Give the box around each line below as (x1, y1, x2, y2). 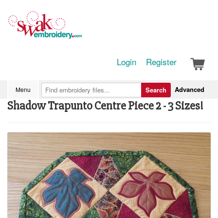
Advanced (175, 85, 204, 94)
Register (146, 55, 177, 68)
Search (145, 85, 166, 94)
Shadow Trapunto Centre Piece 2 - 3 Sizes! (7, 99, 203, 113)
